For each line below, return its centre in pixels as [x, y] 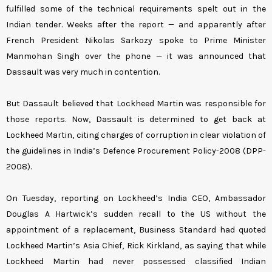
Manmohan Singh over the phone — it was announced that [136, 56]
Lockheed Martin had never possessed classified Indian [136, 262]
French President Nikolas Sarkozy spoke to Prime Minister [136, 41]
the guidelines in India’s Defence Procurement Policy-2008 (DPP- [136, 151]
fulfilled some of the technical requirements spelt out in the [136, 9]
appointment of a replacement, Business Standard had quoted [136, 230]
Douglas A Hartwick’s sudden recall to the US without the [136, 214]
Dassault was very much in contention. [83, 72]
